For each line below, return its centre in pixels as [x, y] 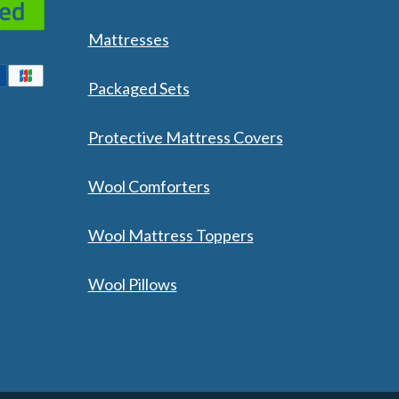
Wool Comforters [149, 187]
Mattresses [128, 40]
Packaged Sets [138, 89]
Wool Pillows [132, 285]
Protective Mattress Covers [185, 138]
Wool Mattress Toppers [171, 236]
